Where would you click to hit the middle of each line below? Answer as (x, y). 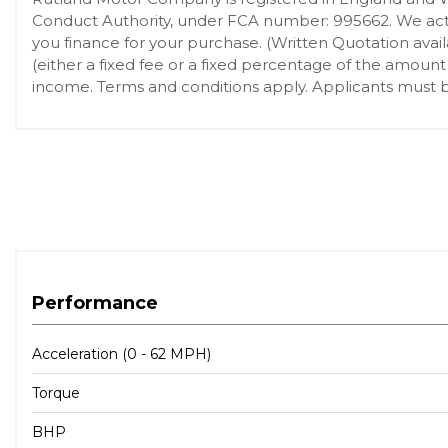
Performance (95, 302)
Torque (56, 392)
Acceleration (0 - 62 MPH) (121, 353)
